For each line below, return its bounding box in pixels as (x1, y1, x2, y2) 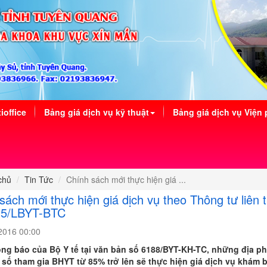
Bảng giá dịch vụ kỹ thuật (44, 106, 149, 118)
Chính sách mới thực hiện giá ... (66, 173, 186, 185)
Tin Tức (24, 173, 53, 185)
